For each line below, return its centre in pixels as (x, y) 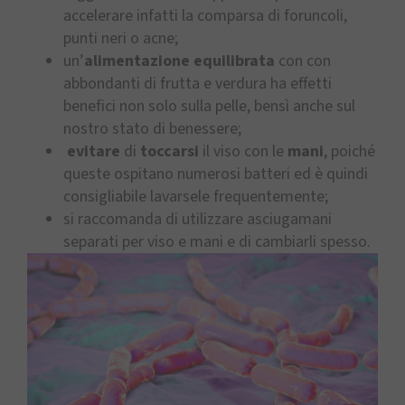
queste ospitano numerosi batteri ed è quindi (216, 174)
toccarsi (171, 152)
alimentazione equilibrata (179, 61)
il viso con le (243, 152)
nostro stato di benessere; (152, 129)
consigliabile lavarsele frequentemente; (196, 197)
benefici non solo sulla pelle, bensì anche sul (209, 107)
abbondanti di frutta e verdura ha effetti (198, 84)
